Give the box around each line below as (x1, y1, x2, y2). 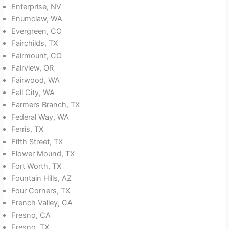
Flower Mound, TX (11, 149, 75, 159)
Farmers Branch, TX (11, 100, 80, 110)
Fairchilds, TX (11, 39, 58, 49)
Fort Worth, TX (11, 162, 62, 171)
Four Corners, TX (11, 186, 71, 196)
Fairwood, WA (11, 76, 60, 85)
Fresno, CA (11, 211, 51, 220)
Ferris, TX (11, 125, 44, 134)
